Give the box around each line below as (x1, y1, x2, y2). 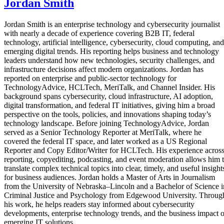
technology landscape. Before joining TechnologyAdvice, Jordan (4, 118, 209, 127)
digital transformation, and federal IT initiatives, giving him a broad (4, 100, 215, 109)
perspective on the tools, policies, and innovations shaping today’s (4, 109, 211, 118)
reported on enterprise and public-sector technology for (4, 73, 176, 82)
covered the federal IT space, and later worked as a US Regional (4, 136, 207, 145)
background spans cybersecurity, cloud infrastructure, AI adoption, (4, 91, 213, 100)
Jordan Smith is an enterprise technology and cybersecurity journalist (4, 19, 220, 28)
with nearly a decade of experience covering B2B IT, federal (4, 28, 194, 37)
